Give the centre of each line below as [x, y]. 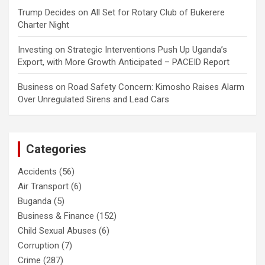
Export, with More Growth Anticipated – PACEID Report [124, 62]
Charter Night [43, 25]
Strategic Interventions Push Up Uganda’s [147, 49]
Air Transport [43, 186]
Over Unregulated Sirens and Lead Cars [93, 99]
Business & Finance [56, 216]
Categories [56, 149]
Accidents [37, 171]
